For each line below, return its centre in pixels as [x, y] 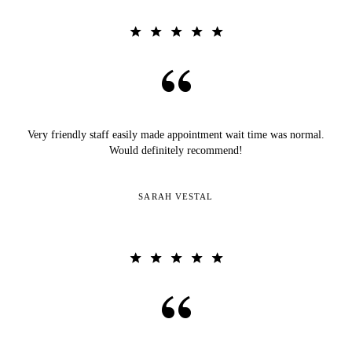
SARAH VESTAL [176, 196]
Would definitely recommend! [176, 150]
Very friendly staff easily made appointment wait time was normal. [176, 134]
